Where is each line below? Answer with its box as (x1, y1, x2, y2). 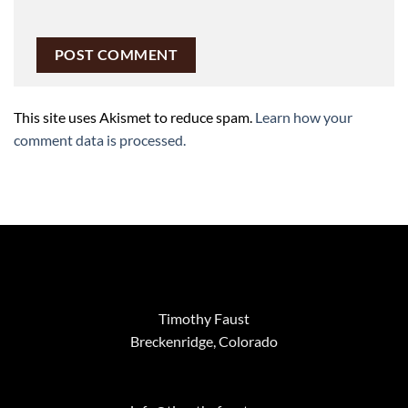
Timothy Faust (158, 309, 250, 327)
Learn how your (255, 108, 352, 127)
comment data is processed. (14, 131, 186, 149)
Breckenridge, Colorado (130, 331, 278, 350)
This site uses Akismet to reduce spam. (14, 108, 255, 127)
